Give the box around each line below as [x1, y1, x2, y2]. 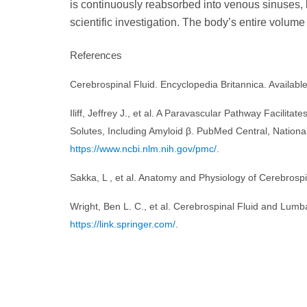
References [70, 49, 122, 61]
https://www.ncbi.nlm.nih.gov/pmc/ [70, 143, 217, 154]
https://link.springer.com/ [70, 219, 175, 230]
